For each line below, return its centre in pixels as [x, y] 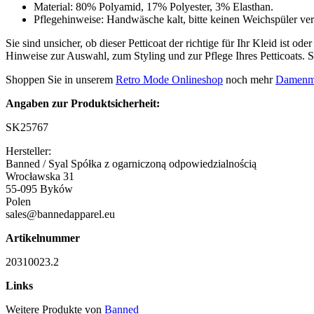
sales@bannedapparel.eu [60, 214]
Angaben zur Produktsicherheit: [83, 103]
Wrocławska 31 [40, 176]
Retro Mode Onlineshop [169, 79]
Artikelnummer [43, 238]
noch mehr [249, 79]
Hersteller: [28, 151]
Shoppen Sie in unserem [61, 79]
